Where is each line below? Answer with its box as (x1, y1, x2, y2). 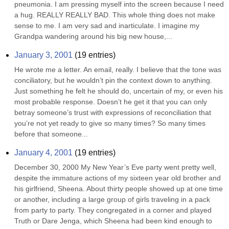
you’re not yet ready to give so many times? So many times (14, 119, 205, 127)
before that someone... (14, 130, 88, 138)
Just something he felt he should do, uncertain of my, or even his (14, 87, 223, 95)
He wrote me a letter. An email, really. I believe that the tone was (14, 65, 221, 74)
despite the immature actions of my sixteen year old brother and (14, 174, 221, 182)
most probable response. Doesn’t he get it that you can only (14, 98, 207, 106)
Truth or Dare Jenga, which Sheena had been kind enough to (14, 217, 212, 225)
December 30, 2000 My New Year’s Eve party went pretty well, (14, 163, 216, 171)
